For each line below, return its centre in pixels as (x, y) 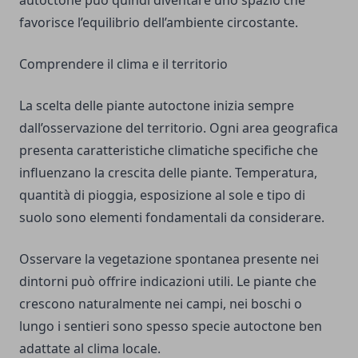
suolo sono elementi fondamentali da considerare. (172, 218)
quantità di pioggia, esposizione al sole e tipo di (162, 195)
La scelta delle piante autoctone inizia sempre (157, 106)
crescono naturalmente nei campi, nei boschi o (161, 304)
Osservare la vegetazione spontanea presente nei (169, 259)
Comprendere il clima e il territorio (123, 64)
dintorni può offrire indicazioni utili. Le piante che (168, 282)
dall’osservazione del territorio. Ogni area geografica (179, 128)
